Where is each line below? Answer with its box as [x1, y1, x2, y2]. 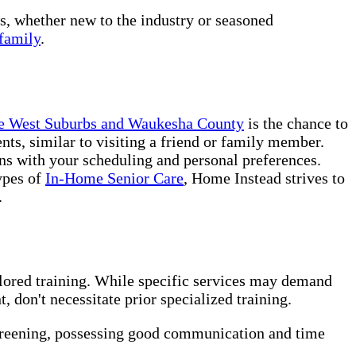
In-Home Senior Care [45, 168, 184, 187]
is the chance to [244, 114, 348, 132]
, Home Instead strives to [184, 168, 345, 187]
